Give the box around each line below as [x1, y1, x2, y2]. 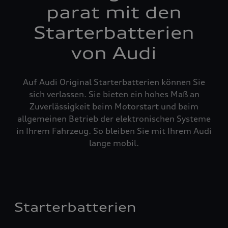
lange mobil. [89, 138, 139, 148]
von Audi [71, 43, 157, 63]
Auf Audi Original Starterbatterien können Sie [23, 77, 205, 87]
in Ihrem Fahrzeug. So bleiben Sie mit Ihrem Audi [16, 126, 212, 136]
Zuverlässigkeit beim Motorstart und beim [30, 101, 198, 111]
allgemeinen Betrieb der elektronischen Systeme [17, 113, 211, 124]
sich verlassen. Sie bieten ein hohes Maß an [28, 89, 199, 99]
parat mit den [46, 3, 182, 22]
